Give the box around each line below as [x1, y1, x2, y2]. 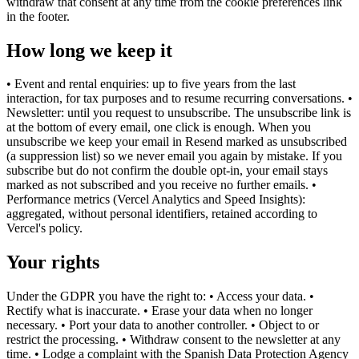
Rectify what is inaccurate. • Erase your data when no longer [6, 304, 313, 318]
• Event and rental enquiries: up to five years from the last [6, 77, 296, 91]
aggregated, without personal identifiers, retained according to [6, 207, 317, 221]
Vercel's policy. [6, 221, 83, 236]
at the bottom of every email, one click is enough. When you [6, 120, 311, 135]
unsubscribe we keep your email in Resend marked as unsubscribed [6, 135, 347, 149]
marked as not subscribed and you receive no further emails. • [6, 178, 317, 192]
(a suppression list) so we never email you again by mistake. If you [6, 149, 342, 163]
